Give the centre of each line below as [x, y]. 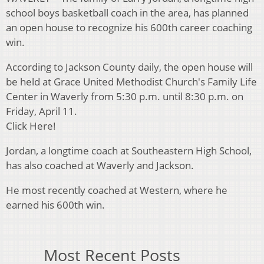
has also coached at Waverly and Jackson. [100, 166]
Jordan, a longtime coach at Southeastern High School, [129, 151]
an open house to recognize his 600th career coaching [129, 28]
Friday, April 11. [42, 111]
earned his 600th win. [55, 205]
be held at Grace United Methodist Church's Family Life [131, 82]
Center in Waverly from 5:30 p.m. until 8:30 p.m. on [125, 97]
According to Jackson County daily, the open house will [129, 67]
